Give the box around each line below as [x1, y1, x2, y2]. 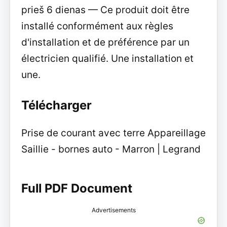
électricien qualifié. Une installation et [21, 53, 194, 65]
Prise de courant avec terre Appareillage [21, 127, 206, 139]
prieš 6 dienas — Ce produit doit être [21, 4, 190, 16]
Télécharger [21, 97, 92, 112]
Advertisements [91, 206, 136, 214]
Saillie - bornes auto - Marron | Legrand [21, 143, 201, 155]
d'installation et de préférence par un [21, 36, 190, 49]
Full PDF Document [21, 180, 132, 196]
